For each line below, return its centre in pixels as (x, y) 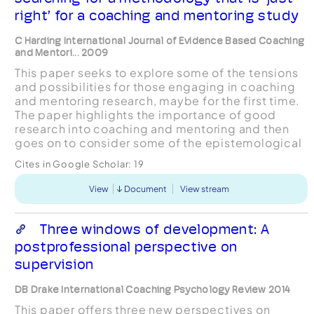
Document (146, 189)
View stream (205, 189)
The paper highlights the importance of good (145, 114)
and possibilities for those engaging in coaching (155, 86)
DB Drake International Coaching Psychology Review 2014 (152, 289)
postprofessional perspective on (126, 246)
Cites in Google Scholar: (74, 164)
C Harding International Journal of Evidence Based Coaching (159, 40)
